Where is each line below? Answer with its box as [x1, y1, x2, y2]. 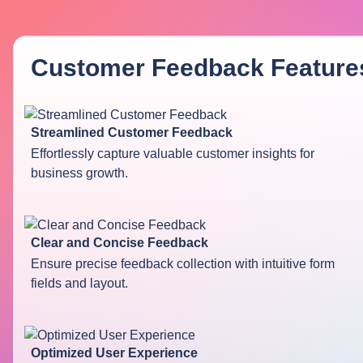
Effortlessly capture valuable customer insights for [31, 147, 314, 161]
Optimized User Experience [31, 346, 198, 361]
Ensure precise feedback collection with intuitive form [31, 257, 335, 271]
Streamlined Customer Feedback [31, 126, 233, 140]
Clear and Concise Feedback [31, 236, 208, 250]
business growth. [31, 166, 128, 181]
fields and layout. [31, 276, 128, 291]
